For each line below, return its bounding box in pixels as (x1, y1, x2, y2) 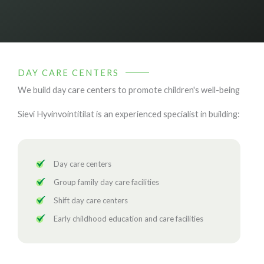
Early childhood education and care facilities (53, 213, 203, 223)
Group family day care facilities (53, 177, 159, 187)
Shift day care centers (53, 195, 128, 205)
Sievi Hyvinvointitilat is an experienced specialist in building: (18, 108, 240, 119)
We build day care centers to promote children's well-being (18, 84, 240, 95)
